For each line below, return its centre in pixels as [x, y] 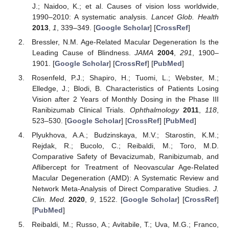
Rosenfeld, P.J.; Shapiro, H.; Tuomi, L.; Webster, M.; [125, 77]
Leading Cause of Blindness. [83, 52]
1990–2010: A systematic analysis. [91, 17]
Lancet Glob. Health [185, 17]
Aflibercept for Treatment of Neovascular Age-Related [125, 167]
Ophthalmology [154, 110]
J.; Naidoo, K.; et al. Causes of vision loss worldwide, [125, 6]
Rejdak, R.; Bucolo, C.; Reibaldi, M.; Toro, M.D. [125, 145]
